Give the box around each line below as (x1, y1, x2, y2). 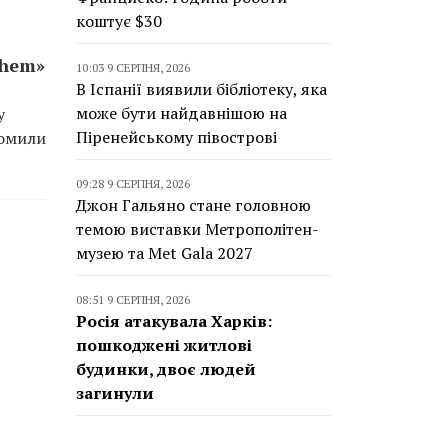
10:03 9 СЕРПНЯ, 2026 (76, 60, 190, 75)
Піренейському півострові (76, 126, 277, 148)
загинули (76, 382, 154, 404)
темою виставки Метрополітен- (76, 218, 319, 240)
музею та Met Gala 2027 (76, 242, 253, 264)
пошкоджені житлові (76, 334, 252, 356)
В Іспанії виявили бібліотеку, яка (76, 78, 327, 100)
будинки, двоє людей (76, 358, 256, 380)
